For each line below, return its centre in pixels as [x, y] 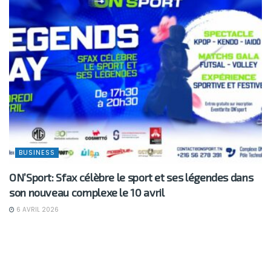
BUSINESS [37, 153]
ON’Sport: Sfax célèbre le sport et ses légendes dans [131, 178]
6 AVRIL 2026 [37, 210]
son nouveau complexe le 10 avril [87, 193]
